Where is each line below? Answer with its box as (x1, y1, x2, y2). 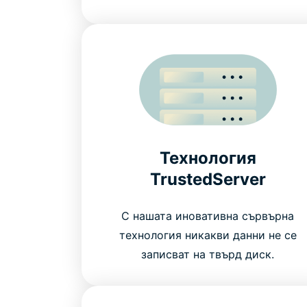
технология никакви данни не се (119, 228, 297, 242)
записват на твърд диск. (141, 247, 275, 261)
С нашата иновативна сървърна (121, 208, 295, 223)
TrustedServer (149, 169, 266, 189)
